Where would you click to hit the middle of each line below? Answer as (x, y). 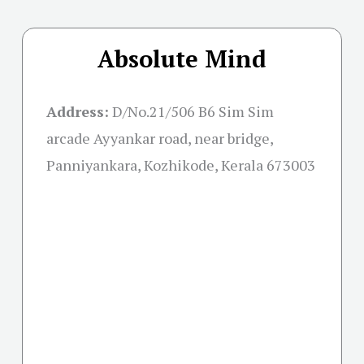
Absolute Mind (182, 59)
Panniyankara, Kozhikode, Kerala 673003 (181, 165)
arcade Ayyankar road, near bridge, (160, 139)
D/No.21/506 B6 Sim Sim (193, 112)
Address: (78, 112)
